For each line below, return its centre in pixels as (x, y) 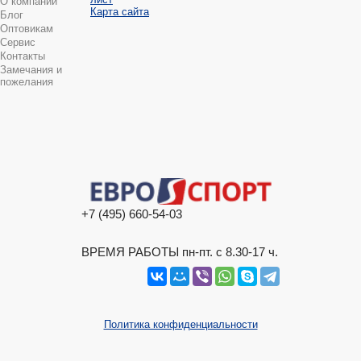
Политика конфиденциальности (180, 325)
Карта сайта (120, 11)
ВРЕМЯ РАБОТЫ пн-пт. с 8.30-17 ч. (179, 252)
